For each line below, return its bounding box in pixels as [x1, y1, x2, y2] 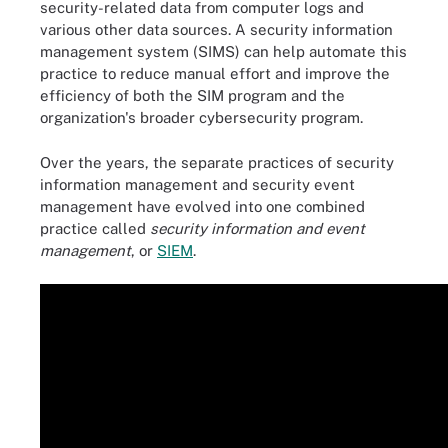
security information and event [150, 219, 365, 237]
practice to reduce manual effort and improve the [40, 65, 390, 82]
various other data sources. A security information [40, 21, 393, 38]
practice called [40, 219, 150, 237]
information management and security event [40, 175, 355, 193]
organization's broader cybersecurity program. [40, 109, 363, 126]
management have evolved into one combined [40, 197, 365, 215]
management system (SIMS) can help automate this [40, 43, 407, 60]
